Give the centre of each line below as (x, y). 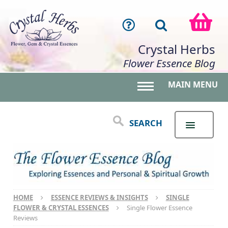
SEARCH (146, 123)
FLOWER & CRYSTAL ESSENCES (61, 207)
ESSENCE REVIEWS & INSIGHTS (99, 197)
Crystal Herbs (177, 49)
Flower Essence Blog (169, 63)
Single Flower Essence (159, 207)
